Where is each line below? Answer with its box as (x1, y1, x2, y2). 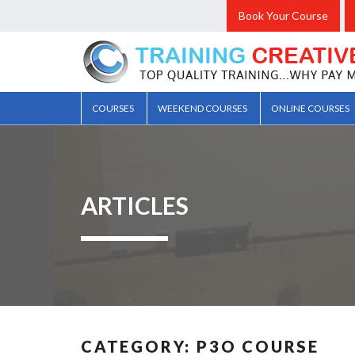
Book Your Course (239, 9, 328, 22)
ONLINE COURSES (271, 102, 349, 114)
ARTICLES (81, 191, 189, 219)
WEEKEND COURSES (158, 102, 247, 114)
